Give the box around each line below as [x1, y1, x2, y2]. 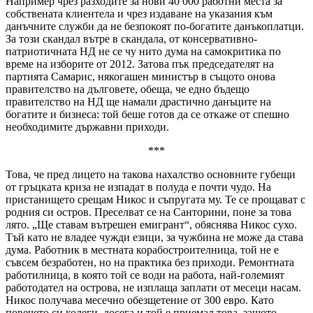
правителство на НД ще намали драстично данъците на [6, 95, 271, 108]
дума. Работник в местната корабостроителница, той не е [6, 243, 279, 256]
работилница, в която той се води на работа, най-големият [6, 268, 284, 281]
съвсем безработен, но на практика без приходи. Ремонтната [6, 256, 294, 268]
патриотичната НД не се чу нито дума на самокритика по [6, 45, 281, 57]
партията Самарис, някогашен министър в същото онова [6, 70, 275, 82]
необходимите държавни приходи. [6, 120, 169, 133]
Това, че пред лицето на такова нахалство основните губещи [6, 168, 296, 180]
